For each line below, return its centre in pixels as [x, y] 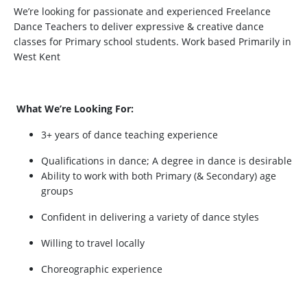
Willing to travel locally [93, 243]
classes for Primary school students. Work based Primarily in [152, 41]
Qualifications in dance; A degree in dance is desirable [167, 160]
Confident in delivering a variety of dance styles [150, 217]
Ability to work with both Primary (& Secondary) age [159, 175]
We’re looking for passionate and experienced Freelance [142, 11]
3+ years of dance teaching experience [130, 134]
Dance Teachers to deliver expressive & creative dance [139, 26]
